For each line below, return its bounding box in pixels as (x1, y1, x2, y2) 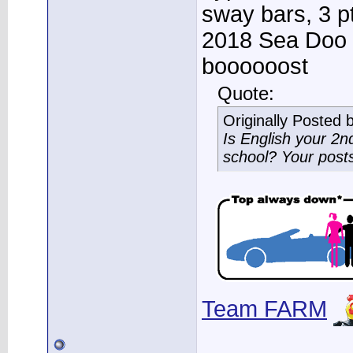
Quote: (217, 84, 274, 104)
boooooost (202, 54, 308, 79)
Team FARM (202, 295, 327, 321)
